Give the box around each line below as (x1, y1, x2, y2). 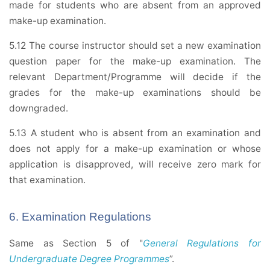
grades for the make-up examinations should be (9, 87, 261, 99)
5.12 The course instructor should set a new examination (9, 40, 261, 52)
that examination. (9, 174, 86, 186)
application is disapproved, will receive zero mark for (9, 159, 261, 171)
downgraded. (9, 102, 68, 115)
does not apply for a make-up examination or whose (9, 143, 261, 155)
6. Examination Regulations (9, 210, 151, 224)
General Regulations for (142, 237, 262, 250)
